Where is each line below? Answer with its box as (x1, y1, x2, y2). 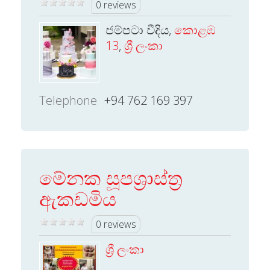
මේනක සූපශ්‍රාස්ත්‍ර (39, 165, 183, 190)
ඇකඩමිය (39, 186, 116, 212)
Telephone (39, 92, 97, 108)
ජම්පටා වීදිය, (105, 22, 174, 38)
